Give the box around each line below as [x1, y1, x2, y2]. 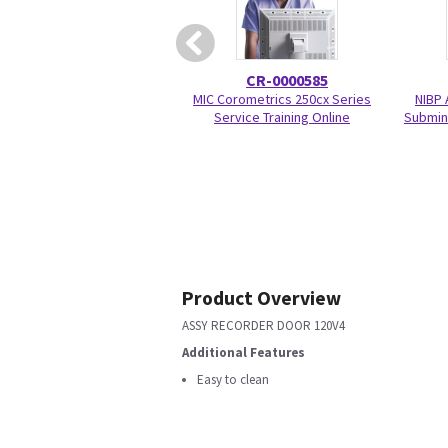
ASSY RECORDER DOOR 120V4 [182, 317, 345, 334]
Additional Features [182, 344, 305, 361]
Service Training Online [214, 108, 350, 126]
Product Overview [182, 286, 341, 310]
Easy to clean [197, 371, 269, 388]
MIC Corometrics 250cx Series [193, 90, 371, 108]
